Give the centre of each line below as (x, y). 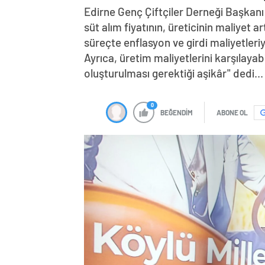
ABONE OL (232, 113)
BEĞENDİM (177, 113)
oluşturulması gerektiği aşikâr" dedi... (174, 73)
